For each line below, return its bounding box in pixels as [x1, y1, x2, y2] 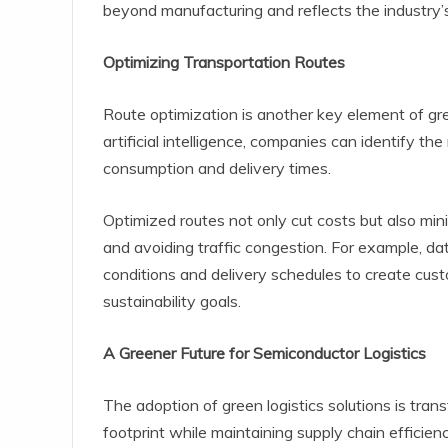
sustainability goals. [103, 291, 241, 312]
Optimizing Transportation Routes [103, 52, 345, 73]
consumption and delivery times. [103, 158, 331, 179]
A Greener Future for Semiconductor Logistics [103, 343, 426, 364]
